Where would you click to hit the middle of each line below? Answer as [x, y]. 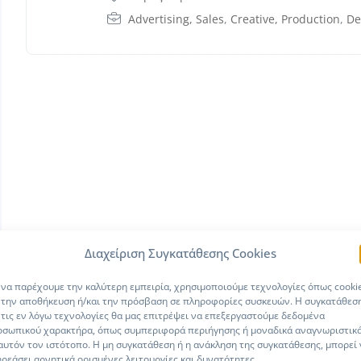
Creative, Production [286, 19]
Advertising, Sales [176, 19]
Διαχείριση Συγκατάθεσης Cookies [180, 253]
